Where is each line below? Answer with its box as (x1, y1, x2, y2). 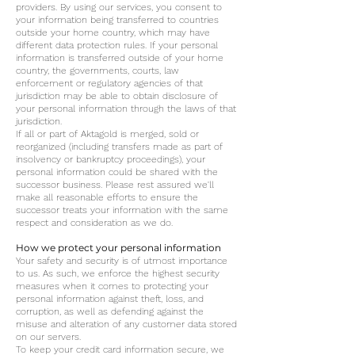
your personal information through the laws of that (16, 103, 236, 114)
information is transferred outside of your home (16, 52, 223, 63)
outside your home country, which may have (16, 27, 210, 38)
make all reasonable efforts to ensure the (16, 192, 198, 203)
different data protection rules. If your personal (16, 40, 218, 51)
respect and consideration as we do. (16, 217, 173, 228)
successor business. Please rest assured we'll (16, 179, 214, 190)
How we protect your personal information (16, 242, 221, 254)
